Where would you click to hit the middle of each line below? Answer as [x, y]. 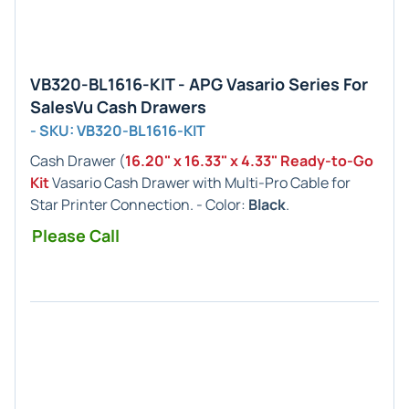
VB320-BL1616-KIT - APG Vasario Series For [199, 84]
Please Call [76, 236]
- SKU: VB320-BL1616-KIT [118, 131]
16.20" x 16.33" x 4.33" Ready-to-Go [249, 161]
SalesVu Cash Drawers [118, 107]
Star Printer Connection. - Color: [139, 204]
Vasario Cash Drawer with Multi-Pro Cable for [200, 183]
